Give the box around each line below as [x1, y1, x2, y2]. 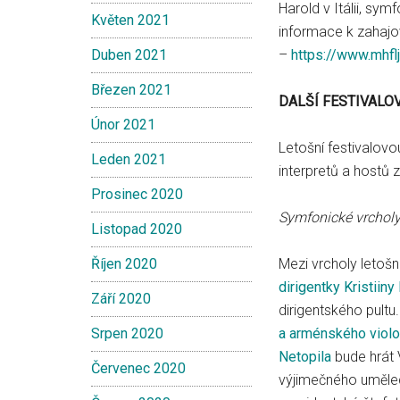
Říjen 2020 [91, 255, 157, 272]
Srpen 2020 [91, 325, 163, 342]
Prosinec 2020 [91, 186, 183, 203]
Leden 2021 [91, 151, 166, 168]
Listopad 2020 [91, 221, 182, 237]
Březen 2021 [91, 81, 171, 98]
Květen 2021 [91, 12, 170, 29]
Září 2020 [91, 290, 151, 307]
